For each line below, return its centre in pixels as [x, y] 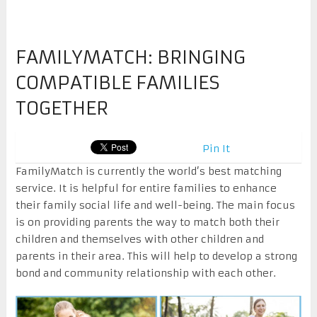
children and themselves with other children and [139, 239]
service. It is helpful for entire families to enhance [146, 188]
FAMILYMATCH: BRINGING [130, 57]
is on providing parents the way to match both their [147, 222]
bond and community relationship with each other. [145, 273]
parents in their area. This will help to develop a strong [156, 256]
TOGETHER [62, 108]
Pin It [216, 148]
